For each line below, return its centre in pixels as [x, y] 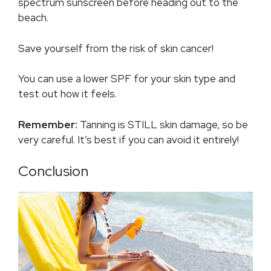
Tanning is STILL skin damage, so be [163, 124]
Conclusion [53, 171]
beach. [34, 18]
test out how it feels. [67, 94]
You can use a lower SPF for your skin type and [127, 79]
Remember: [48, 124]
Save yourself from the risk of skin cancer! [116, 48]
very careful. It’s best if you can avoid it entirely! [129, 139]
